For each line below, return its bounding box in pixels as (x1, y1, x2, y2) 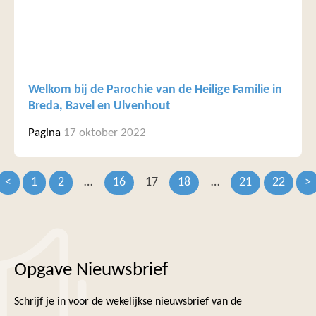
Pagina (28, 127, 61, 140)
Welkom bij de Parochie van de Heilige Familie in (28, 83, 282, 97)
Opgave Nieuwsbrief (14, 261, 168, 281)
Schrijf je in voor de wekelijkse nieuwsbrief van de (14, 296, 242, 308)
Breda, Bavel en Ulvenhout (28, 99, 170, 114)
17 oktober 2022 (63, 127, 146, 140)
